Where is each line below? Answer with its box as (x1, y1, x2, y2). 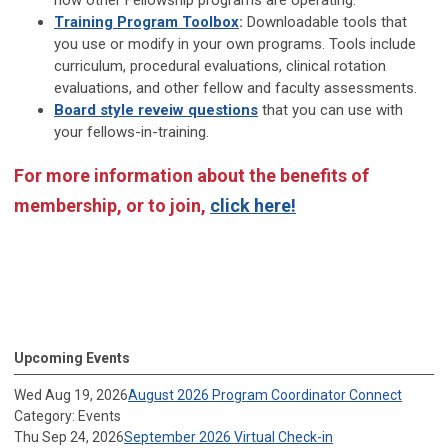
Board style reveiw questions (54, 101, 258, 119)
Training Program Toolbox (54, 13, 239, 31)
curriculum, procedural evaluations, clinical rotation (54, 57, 386, 75)
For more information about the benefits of (14, 165, 369, 186)
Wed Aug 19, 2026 (14, 387, 128, 403)
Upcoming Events (14, 350, 130, 366)
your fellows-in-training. (54, 123, 209, 141)
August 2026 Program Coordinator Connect (128, 387, 402, 403)
